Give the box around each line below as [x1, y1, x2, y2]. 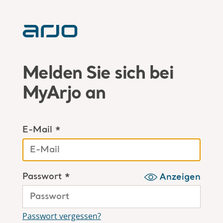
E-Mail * [22, 125, 61, 135]
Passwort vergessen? [22, 211, 101, 222]
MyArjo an [22, 86, 106, 103]
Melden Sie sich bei [22, 66, 174, 83]
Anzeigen [159, 172, 201, 183]
